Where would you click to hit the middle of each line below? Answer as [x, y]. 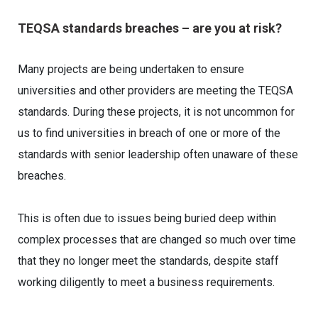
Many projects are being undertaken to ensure [131, 69]
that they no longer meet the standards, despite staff [148, 261]
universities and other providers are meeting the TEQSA [155, 91]
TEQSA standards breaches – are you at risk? [150, 28]
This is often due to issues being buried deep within [147, 218]
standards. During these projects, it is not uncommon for [156, 112]
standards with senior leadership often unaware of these [158, 154]
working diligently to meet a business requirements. [146, 282]
